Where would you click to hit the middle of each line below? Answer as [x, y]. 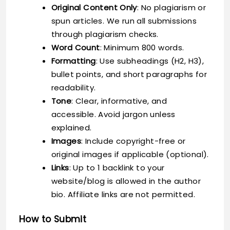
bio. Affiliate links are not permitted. [123, 194]
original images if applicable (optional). [130, 154]
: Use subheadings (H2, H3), [150, 61]
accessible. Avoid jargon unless [113, 114]
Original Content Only [94, 7]
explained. [71, 127]
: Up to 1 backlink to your [117, 167]
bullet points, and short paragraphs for [129, 74]
